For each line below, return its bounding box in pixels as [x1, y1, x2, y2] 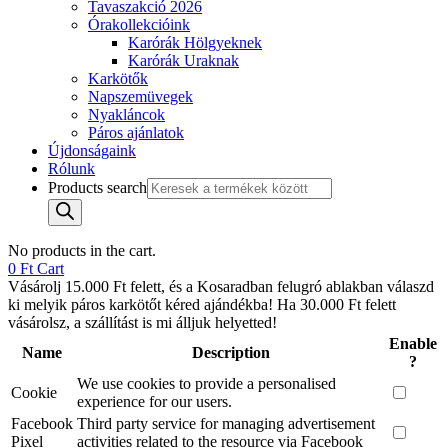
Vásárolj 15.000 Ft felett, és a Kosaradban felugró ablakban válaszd [8, 278, 434, 295]
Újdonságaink [48, 142, 136, 159]
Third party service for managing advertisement [77, 415, 375, 432]
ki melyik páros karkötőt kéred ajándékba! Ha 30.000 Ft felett [8, 296, 396, 313]
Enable [389, 335, 437, 352]
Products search [48, 179, 147, 196]
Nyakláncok [88, 106, 165, 123]
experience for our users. [77, 393, 232, 410]
